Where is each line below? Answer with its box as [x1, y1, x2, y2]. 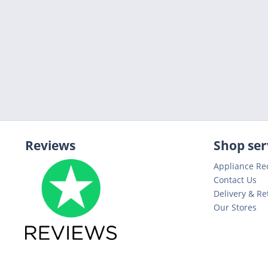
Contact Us [214, 173, 257, 185]
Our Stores [214, 201, 257, 213]
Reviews [25, 136, 75, 154]
